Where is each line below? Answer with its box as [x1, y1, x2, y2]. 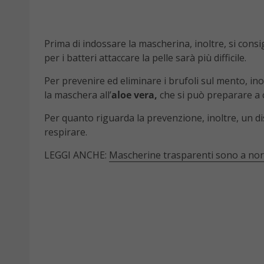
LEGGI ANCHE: [44, 148, 109, 161]
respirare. [44, 125, 87, 138]
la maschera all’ [44, 88, 111, 101]
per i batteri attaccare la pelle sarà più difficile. [44, 51, 246, 64]
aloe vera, [111, 88, 160, 101]
